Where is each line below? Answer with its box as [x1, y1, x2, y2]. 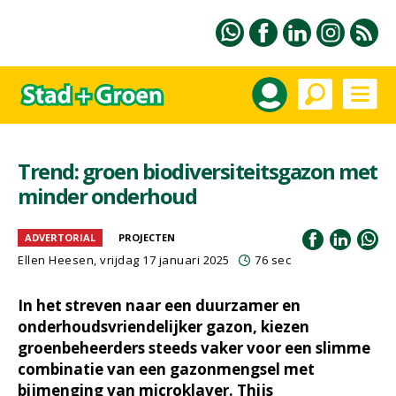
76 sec [255, 252, 291, 268]
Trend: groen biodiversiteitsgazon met [18, 156, 377, 186]
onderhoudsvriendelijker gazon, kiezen [18, 316, 309, 337]
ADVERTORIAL [25, 231, 95, 244]
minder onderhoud [18, 181, 196, 210]
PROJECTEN [118, 231, 175, 244]
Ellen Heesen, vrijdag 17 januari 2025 [18, 252, 230, 268]
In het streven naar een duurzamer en [18, 295, 301, 316]
